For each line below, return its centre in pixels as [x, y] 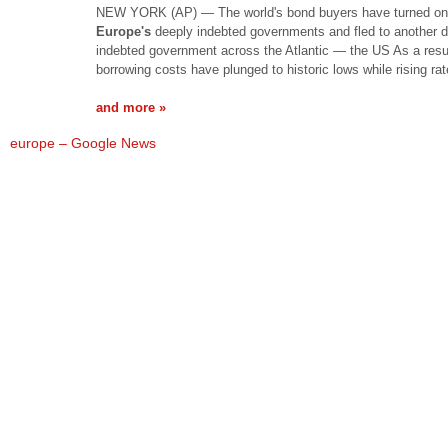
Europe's [123, 31]
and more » [131, 107]
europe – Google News [83, 143]
